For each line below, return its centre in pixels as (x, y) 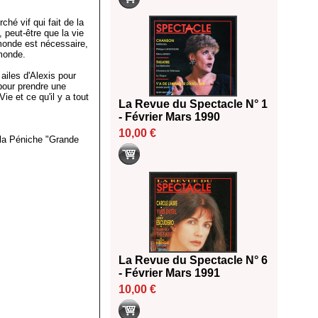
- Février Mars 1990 (169, 117)
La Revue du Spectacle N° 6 (193, 261)
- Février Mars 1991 (169, 273)
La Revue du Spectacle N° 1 (193, 104)
